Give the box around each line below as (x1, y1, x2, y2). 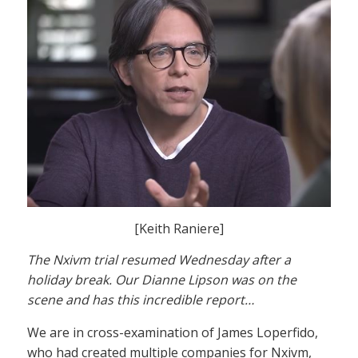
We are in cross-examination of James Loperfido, (27, 324, 318, 342)
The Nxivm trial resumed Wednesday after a (27, 251, 291, 269)
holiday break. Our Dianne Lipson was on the (27, 271, 296, 289)
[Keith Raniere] (134, 220, 224, 238)
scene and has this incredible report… (27, 291, 254, 309)
